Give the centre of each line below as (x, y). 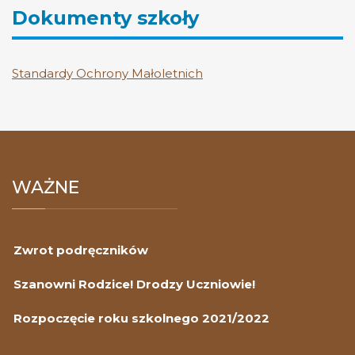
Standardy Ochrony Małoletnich (107, 74)
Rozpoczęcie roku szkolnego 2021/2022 (141, 319)
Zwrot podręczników (81, 250)
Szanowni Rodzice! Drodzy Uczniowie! (134, 284)
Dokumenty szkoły (105, 18)
